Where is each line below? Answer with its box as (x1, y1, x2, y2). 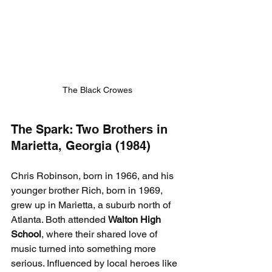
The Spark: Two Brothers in (11, 122, 171, 137)
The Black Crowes (62, 85, 132, 95)
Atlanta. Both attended (11, 214, 108, 226)
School (11, 228, 41, 240)
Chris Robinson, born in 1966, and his (11, 170, 176, 182)
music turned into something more (11, 243, 158, 255)
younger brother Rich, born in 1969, (11, 185, 165, 197)
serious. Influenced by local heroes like (11, 257, 180, 270)
